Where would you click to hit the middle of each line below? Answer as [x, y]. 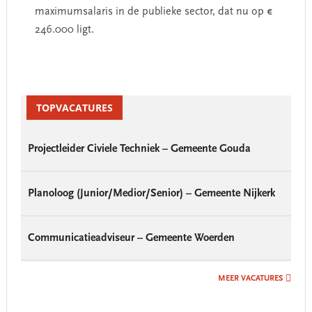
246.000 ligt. [64, 30]
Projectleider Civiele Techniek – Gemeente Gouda [139, 149]
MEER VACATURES [251, 279]
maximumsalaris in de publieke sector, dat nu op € [153, 12]
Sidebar [29, 108]
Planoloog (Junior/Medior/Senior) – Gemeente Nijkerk [151, 194]
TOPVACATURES [74, 108]
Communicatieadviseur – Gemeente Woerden [131, 238]
